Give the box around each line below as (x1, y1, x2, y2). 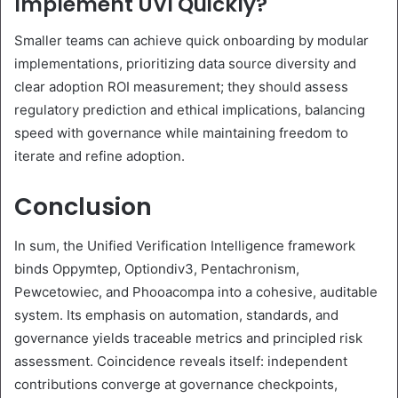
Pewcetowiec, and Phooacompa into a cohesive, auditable (14, 283, 378, 301)
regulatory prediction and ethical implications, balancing (14, 100, 365, 118)
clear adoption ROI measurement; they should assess (14, 77, 348, 95)
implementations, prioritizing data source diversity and (14, 54, 356, 72)
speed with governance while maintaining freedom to (14, 123, 348, 141)
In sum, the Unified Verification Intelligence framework (14, 237, 355, 255)
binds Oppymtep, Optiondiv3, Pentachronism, (14, 260, 299, 278)
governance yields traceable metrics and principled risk (14, 330, 362, 347)
